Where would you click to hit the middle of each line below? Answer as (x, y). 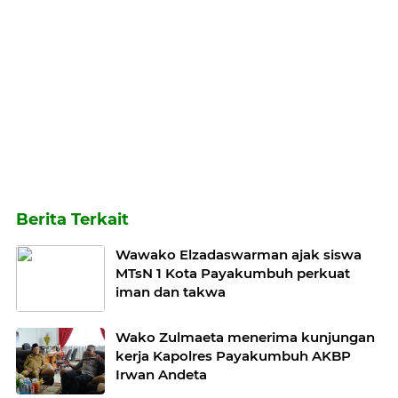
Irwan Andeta (161, 375)
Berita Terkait (72, 220)
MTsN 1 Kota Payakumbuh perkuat (233, 274)
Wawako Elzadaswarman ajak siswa (239, 255)
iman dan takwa (171, 292)
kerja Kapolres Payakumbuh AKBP (233, 356)
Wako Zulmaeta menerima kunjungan (245, 338)
